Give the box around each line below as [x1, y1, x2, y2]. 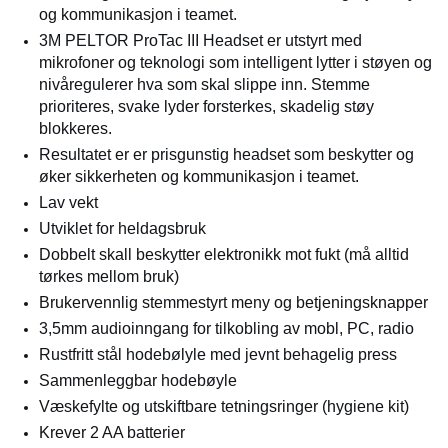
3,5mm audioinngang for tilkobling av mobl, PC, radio [39, 320, 414, 337]
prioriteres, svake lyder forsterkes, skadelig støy [39, 98, 374, 115]
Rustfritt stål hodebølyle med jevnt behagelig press [39, 346, 397, 363]
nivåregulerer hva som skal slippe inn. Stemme [39, 76, 370, 93]
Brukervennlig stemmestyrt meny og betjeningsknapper [39, 294, 428, 311]
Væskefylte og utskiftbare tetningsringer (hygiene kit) [39, 398, 409, 415]
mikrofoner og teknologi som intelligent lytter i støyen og [39, 54, 432, 71]
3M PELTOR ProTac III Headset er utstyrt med [39, 32, 362, 49]
